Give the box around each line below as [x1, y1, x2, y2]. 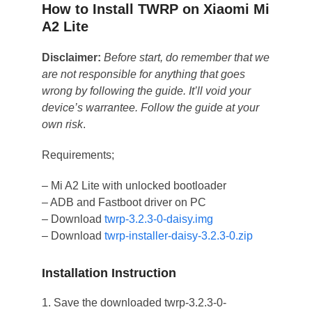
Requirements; [41, 148, 114, 161]
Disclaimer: [41, 51, 101, 63]
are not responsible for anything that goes [41, 68, 245, 80]
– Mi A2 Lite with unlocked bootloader [41, 179, 226, 192]
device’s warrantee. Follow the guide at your [41, 101, 259, 114]
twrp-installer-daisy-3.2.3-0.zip [104, 229, 253, 242]
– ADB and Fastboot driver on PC [41, 196, 206, 208]
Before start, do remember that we [103, 51, 270, 63]
